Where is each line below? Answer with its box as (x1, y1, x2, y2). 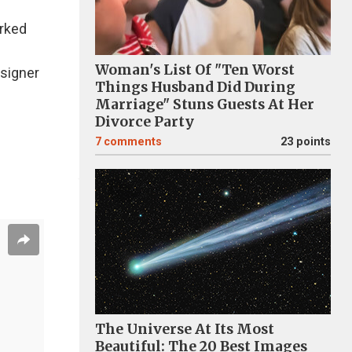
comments (104, 135, 162, 148)
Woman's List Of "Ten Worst (95, 61, 295, 79)
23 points (280, 135, 331, 148)
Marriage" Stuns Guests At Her (95, 96, 314, 113)
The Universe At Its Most (95, 321, 274, 338)
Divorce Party (95, 113, 194, 130)
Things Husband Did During (95, 79, 295, 96)
